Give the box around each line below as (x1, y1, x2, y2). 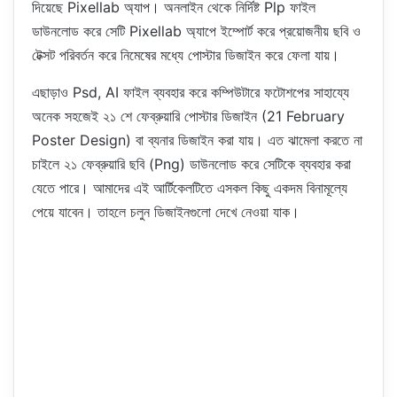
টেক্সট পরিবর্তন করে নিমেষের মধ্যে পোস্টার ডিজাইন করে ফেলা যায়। (32, 45, 339, 64)
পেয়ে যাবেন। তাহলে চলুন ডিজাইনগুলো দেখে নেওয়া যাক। (32, 202, 300, 221)
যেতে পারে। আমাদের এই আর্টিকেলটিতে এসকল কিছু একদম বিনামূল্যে (32, 178, 347, 197)
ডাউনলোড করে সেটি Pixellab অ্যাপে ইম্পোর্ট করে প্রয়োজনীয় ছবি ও (32, 21, 361, 40)
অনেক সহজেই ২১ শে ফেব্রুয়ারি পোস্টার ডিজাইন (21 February (32, 106, 345, 125)
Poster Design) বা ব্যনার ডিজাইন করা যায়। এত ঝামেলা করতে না (32, 130, 362, 149)
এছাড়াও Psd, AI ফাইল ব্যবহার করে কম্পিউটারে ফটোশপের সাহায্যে (32, 82, 349, 101)
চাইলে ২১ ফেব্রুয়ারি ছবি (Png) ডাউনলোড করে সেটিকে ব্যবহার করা (32, 154, 351, 173)
